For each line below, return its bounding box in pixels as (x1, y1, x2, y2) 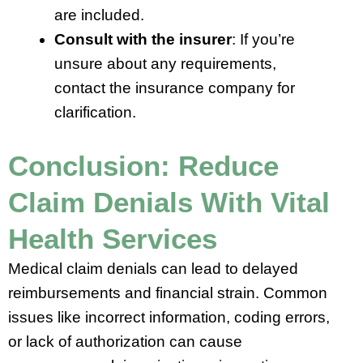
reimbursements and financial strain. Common (8, 284, 327, 302)
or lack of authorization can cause (8, 333, 242, 351)
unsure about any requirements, (54, 54, 276, 72)
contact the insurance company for (54, 79, 295, 96)
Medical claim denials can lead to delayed (8, 260, 298, 278)
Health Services (8, 223, 217, 255)
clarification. (54, 103, 136, 121)
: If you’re (232, 30, 295, 48)
